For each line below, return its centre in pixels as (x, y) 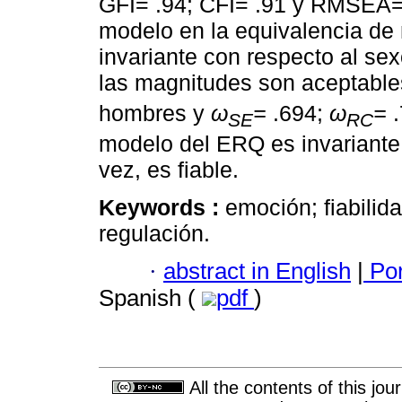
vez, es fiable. (169, 169)
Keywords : (162, 207)
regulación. (154, 233)
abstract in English (257, 271)
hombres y (155, 113)
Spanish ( (150, 298)
